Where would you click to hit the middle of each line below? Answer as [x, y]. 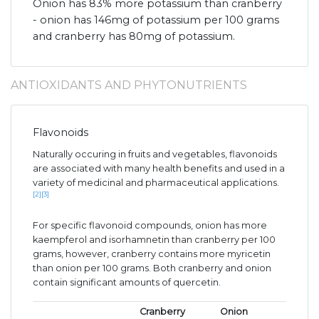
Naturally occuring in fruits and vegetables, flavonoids [155, 154]
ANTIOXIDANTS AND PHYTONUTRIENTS [129, 85]
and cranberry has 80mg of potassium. [134, 36]
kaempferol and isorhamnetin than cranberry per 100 [154, 239]
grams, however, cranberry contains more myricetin [152, 253]
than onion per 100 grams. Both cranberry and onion [152, 268]
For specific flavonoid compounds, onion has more [150, 225]
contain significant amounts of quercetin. [127, 282]
